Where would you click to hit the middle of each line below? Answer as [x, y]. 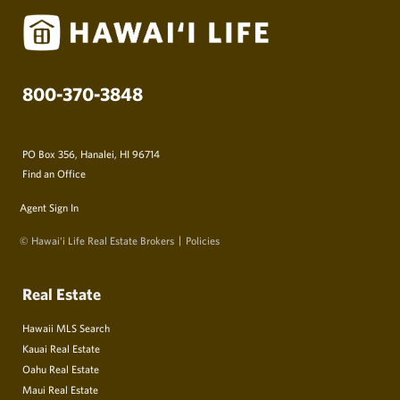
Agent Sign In [49, 208]
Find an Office [54, 174]
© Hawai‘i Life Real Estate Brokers [97, 241]
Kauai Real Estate [61, 349]
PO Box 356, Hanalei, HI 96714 [91, 154]
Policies [203, 241]
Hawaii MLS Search [66, 328]
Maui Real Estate [60, 390]
